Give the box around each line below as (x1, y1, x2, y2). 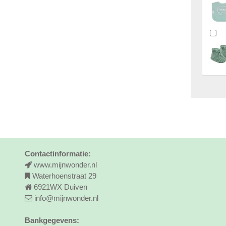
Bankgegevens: (25, 216, 80, 224)
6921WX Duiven (34, 183, 88, 191)
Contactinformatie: (25, 149, 91, 158)
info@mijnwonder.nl (34, 194, 99, 202)
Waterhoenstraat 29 (32, 172, 97, 180)
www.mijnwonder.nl (34, 160, 97, 169)
